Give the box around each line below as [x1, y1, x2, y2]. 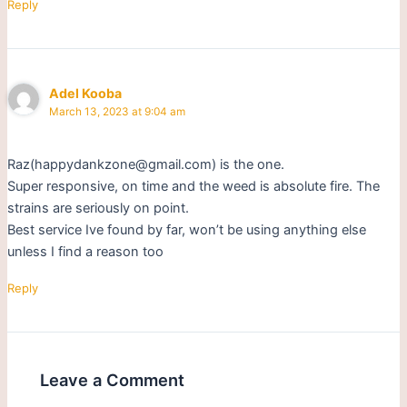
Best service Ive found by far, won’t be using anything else [6, 221, 366, 238]
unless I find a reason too [6, 243, 164, 260]
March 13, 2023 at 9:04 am [49, 104, 186, 118]
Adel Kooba [49, 84, 123, 101]
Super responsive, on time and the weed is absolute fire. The [6, 177, 380, 194]
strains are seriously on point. [6, 199, 189, 216]
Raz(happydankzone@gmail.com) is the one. [6, 155, 284, 173]
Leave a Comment [40, 369, 185, 390]
